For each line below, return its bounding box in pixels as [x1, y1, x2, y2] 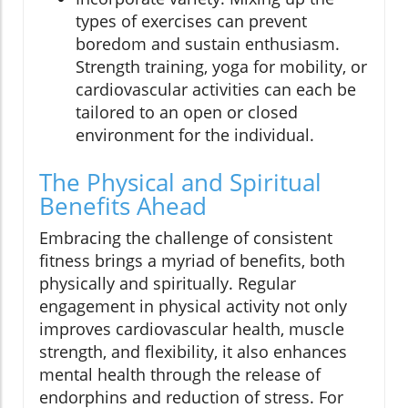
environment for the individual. [76, 124, 314, 147]
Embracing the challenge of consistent [39, 227, 332, 250]
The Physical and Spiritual [39, 166, 321, 199]
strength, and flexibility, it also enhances [39, 341, 347, 363]
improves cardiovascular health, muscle [39, 318, 344, 341]
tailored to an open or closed [76, 101, 298, 124]
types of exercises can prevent [76, 10, 307, 33]
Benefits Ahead [39, 189, 207, 223]
